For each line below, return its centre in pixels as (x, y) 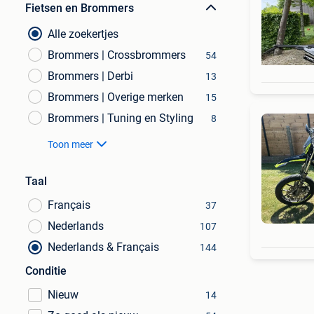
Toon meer (70, 144)
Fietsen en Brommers (80, 8)
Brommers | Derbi (90, 76)
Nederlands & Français (103, 247)
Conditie (46, 271)
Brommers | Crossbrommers (117, 55)
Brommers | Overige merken (116, 97)
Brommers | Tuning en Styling (121, 118)
